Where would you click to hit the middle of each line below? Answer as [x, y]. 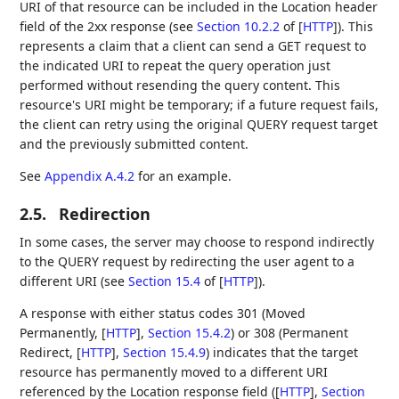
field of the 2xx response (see [109, 27]
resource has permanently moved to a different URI [174, 372]
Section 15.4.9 [165, 353]
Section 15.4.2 [190, 333]
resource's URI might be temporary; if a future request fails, [199, 105]
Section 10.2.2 [239, 27]
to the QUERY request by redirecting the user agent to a [187, 262]
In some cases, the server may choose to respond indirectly [197, 242]
